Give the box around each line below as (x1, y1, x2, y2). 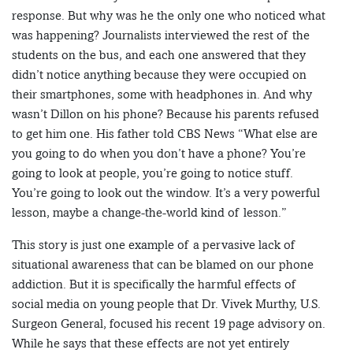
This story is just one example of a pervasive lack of (12, 237, 296, 253)
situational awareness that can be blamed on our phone (12, 257, 314, 273)
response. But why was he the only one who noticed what (12, 8, 325, 24)
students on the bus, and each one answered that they (12, 47, 306, 63)
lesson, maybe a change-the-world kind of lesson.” (12, 205, 287, 221)
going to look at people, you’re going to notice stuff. (12, 165, 293, 181)
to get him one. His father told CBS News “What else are (12, 126, 318, 142)
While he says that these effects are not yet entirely (12, 336, 289, 351)
